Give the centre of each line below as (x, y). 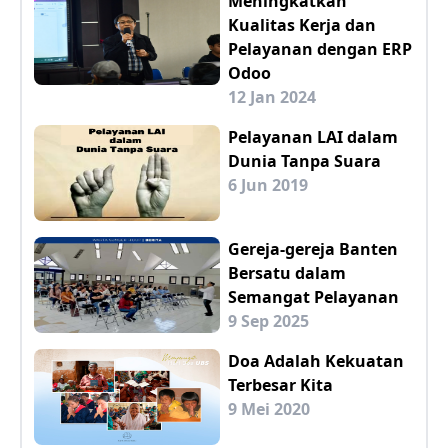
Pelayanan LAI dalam (313, 137)
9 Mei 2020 (269, 409)
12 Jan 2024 (272, 97)
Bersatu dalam (287, 273)
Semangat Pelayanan (313, 297)
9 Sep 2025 (268, 321)
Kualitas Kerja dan (302, 25)
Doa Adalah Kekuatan (316, 361)
